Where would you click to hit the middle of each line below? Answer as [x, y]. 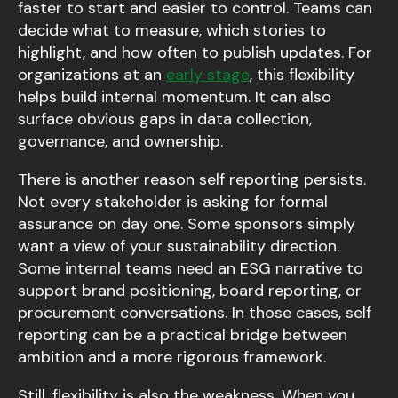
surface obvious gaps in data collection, [165, 119]
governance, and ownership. [120, 142]
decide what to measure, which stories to [172, 31]
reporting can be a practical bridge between [183, 335]
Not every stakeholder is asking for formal [173, 202]
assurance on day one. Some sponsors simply [187, 224]
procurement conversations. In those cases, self [195, 313]
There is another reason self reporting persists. [192, 180]
